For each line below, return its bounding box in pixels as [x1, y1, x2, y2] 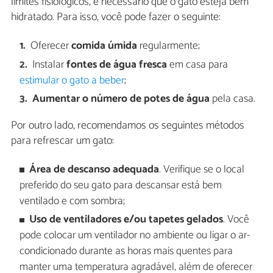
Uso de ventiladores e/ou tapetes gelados [29, 211, 224, 229]
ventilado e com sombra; [19, 193, 125, 211]
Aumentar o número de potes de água [32, 90, 210, 108]
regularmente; [137, 37, 200, 55]
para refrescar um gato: [11, 131, 114, 150]
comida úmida [71, 37, 138, 55]
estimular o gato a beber [19, 71, 124, 90]
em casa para [167, 55, 229, 74]
